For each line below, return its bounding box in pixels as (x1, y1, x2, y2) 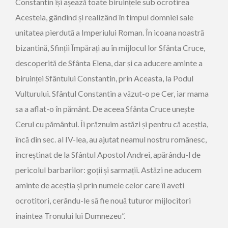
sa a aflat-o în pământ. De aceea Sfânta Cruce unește (15, 104, 194, 113)
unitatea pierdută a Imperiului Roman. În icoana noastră (15, 27, 204, 37)
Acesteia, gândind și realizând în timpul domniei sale (15, 12, 193, 22)
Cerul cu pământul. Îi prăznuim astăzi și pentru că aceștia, (15, 119, 208, 129)
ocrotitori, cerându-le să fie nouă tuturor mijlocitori (15, 195, 191, 205)
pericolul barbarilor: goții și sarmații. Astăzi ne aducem (15, 165, 202, 175)
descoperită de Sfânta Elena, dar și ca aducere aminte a (15, 58, 203, 68)
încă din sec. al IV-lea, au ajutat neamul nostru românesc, (15, 134, 207, 144)
